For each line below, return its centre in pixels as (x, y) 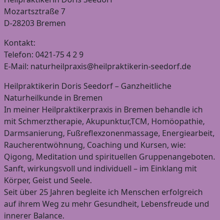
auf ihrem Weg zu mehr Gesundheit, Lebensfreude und (107, 204)
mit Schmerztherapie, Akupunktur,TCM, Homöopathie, (104, 121)
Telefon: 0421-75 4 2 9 (44, 54)
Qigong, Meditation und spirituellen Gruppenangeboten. (110, 156)
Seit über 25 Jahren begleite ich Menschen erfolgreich (103, 192)
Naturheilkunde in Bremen (53, 97)
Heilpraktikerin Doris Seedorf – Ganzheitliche (88, 86)
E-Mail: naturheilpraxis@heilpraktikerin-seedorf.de (97, 66)
